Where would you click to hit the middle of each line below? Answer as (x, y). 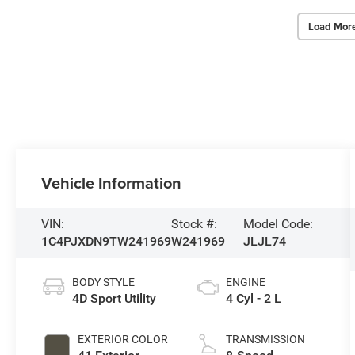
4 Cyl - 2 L (253, 299)
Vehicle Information (112, 183)
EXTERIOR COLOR (123, 340)
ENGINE (245, 282)
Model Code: (279, 224)
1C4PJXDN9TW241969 (107, 242)
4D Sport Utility (115, 299)
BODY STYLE (104, 282)
